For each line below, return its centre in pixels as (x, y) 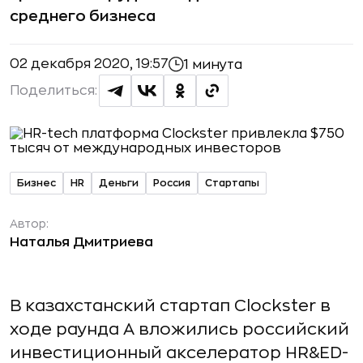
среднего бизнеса (83, 16)
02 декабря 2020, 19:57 (89, 64)
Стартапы (232, 183)
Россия (172, 183)
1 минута (213, 64)
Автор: (29, 224)
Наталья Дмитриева (81, 242)
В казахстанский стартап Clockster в (170, 306)
